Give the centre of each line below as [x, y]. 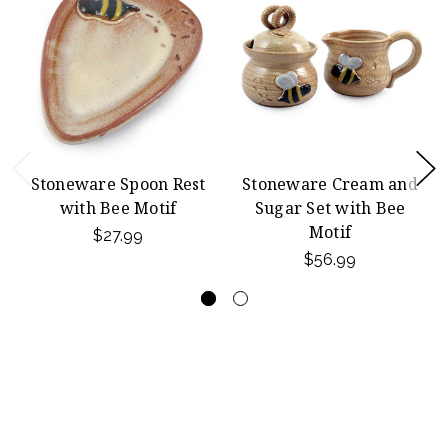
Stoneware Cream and [330, 183]
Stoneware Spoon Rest [118, 183]
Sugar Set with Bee [330, 207]
